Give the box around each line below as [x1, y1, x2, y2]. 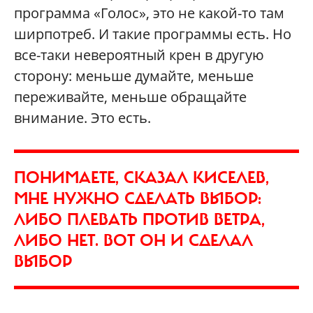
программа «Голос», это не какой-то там [14, 3, 284, 22]
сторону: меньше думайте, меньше [14, 66, 254, 85]
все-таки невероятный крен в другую [14, 45, 264, 64]
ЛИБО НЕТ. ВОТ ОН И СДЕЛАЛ [14, 229, 253, 251]
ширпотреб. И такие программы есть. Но [14, 24, 291, 43]
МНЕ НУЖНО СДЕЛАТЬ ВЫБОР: [14, 187, 261, 209]
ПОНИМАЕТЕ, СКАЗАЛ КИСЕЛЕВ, [14, 166, 269, 188]
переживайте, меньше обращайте [14, 87, 247, 106]
